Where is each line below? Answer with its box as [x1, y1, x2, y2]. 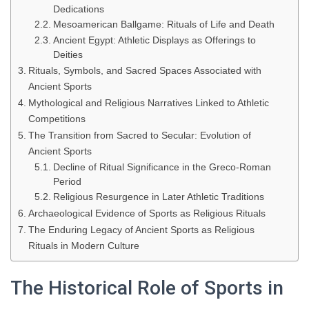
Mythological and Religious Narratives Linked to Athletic [28, 97, 269, 108]
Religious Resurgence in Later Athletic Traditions [52, 192, 264, 202]
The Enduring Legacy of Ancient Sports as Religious [28, 224, 255, 235]
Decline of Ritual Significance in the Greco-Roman [52, 162, 271, 172]
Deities [52, 50, 83, 60]
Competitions [28, 113, 86, 124]
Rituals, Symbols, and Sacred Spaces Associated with [28, 65, 261, 76]
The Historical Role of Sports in [10, 277, 283, 299]
